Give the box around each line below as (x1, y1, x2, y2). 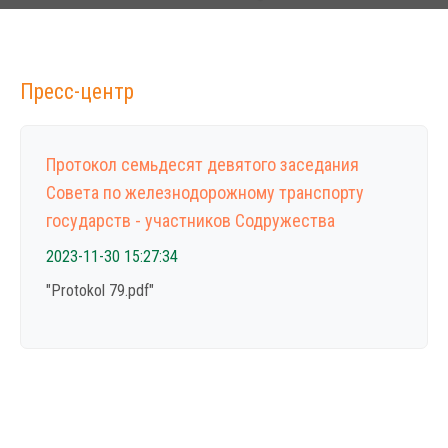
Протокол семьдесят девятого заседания (46, 154, 359, 175)
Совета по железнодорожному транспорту (46, 182, 364, 203)
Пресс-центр (20, 79, 134, 104)
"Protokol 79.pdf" (46, 281, 154, 300)
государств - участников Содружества (46, 210, 335, 231)
